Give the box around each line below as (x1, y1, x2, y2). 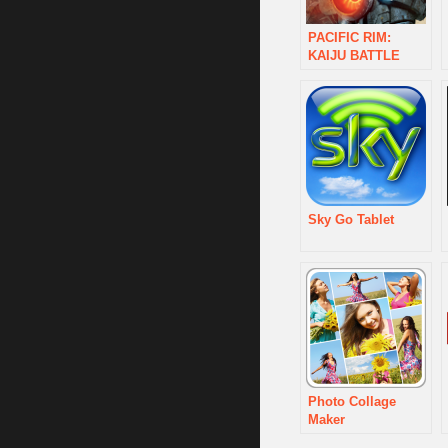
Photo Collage (308, 394, 396, 409)
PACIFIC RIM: (308, 30, 391, 45)
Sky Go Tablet (308, 212, 394, 227)
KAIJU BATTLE (308, 48, 400, 63)
